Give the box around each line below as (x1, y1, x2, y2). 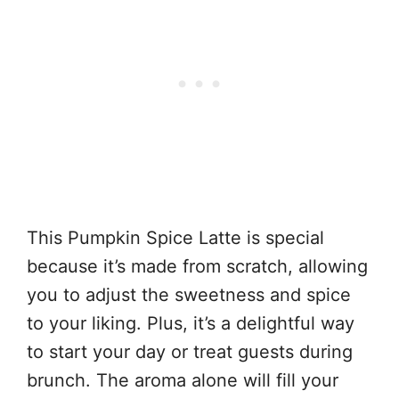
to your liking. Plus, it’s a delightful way (27, 313, 354, 334)
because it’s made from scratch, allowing (27, 256, 368, 277)
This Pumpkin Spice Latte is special (27, 227, 324, 248)
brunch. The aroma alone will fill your (27, 370, 338, 391)
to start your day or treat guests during (27, 341, 353, 362)
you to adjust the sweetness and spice (27, 284, 351, 305)
